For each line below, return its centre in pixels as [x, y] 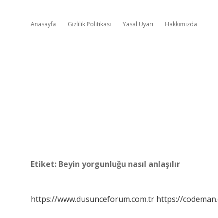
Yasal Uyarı [138, 24]
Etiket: [45, 164]
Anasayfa [43, 24]
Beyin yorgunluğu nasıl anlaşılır [119, 164]
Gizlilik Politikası [89, 24]
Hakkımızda [181, 24]
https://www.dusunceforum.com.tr [92, 199]
